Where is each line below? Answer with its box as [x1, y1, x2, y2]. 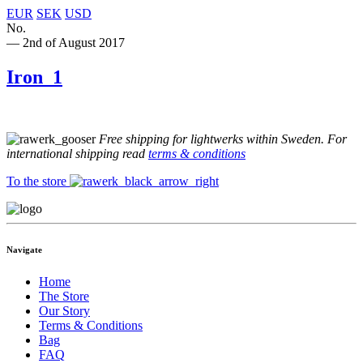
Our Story [39, 304, 90, 318]
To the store [6, 174, 70, 189]
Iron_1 [6, 66, 62, 88]
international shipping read [6, 147, 148, 161]
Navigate [6, 245, 42, 255]
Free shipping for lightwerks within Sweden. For [99, 132, 347, 147]
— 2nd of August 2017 [6, 36, 125, 50]
